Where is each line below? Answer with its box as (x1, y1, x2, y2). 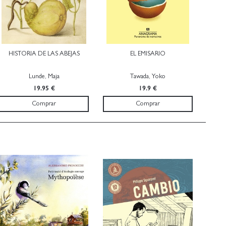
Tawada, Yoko (130, 73, 165, 80)
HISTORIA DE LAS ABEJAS (8, 50, 80, 57)
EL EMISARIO (130, 50, 165, 57)
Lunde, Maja (28, 73, 60, 80)
